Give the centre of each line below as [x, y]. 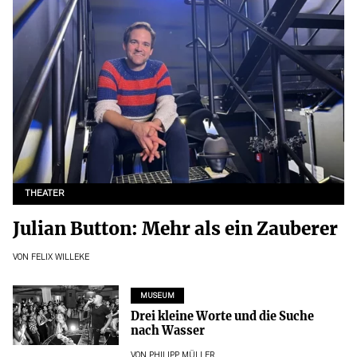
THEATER [45, 194]
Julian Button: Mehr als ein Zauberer [175, 228]
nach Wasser [167, 331]
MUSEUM [157, 296]
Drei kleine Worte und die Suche [222, 317]
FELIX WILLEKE [60, 258]
